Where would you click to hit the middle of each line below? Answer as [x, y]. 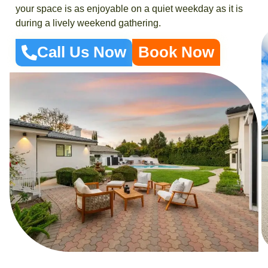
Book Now [176, 52]
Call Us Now [81, 52]
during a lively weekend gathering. [88, 23]
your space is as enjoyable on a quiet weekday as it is [129, 8]
